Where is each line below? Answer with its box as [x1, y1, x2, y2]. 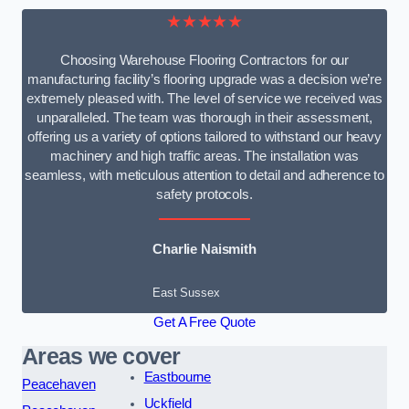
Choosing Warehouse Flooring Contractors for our [59, 53, 350, 68]
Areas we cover [22, 343, 181, 369]
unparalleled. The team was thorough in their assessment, [37, 110, 372, 126]
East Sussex [152, 286, 220, 300]
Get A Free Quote [153, 315, 256, 330]
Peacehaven [22, 376, 96, 392]
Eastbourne [143, 369, 212, 384]
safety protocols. [156, 187, 253, 203]
